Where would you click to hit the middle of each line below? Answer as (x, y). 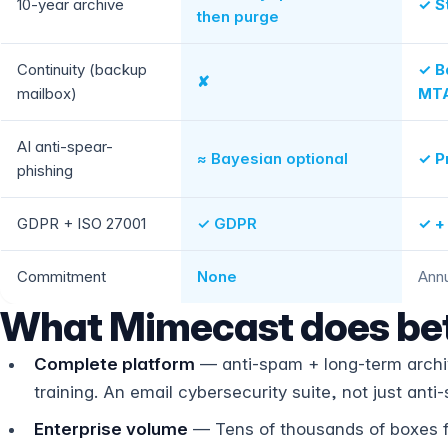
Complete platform (114, 364)
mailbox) (47, 93)
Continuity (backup (82, 69)
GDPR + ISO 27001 (81, 223)
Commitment (61, 276)
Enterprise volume (111, 428)
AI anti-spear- (65, 146)
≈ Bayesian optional (272, 158)
